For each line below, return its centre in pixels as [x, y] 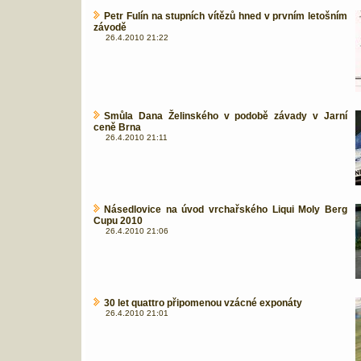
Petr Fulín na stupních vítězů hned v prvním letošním [226, 16]
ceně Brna [117, 127]
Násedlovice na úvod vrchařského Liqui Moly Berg [226, 210]
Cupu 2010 [118, 221]
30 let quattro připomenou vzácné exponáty [203, 303]
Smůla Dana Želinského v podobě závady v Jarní [226, 116]
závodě [110, 27]
